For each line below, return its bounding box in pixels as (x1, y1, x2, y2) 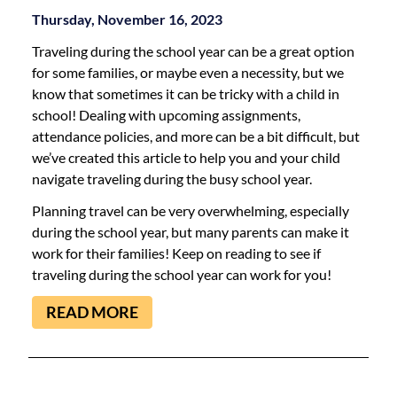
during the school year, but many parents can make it (32, 223, 349, 241)
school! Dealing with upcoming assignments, (32, 106, 300, 124)
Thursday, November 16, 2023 (32, 11, 222, 28)
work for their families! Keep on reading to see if (32, 245, 321, 262)
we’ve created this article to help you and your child (32, 149, 340, 167)
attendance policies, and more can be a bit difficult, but (32, 128, 360, 145)
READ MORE (46, 302, 138, 323)
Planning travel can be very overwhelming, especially (32, 202, 349, 220)
